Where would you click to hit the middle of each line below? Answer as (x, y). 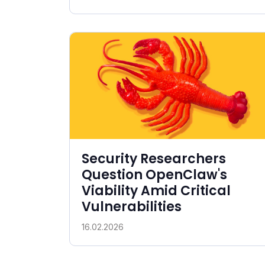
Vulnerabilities (132, 206)
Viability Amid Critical (156, 190)
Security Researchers (154, 159)
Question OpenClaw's (154, 174)
